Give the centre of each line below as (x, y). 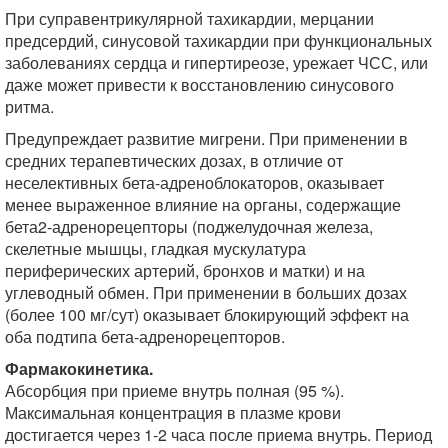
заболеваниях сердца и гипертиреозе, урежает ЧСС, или (216, 62)
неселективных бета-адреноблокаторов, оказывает (194, 182)
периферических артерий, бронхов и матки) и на (185, 270)
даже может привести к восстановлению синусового (199, 84)
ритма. (29, 106)
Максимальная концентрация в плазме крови (173, 412)
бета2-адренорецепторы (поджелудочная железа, (189, 226)
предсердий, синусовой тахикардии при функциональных (218, 40)
